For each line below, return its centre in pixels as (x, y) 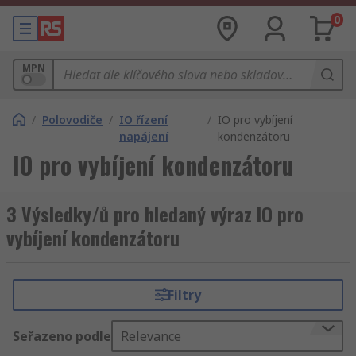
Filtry (184, 295)
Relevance (151, 336)
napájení (144, 136)
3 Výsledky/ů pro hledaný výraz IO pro (155, 214)
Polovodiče (72, 120)
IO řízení (143, 120)
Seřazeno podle (62, 336)
